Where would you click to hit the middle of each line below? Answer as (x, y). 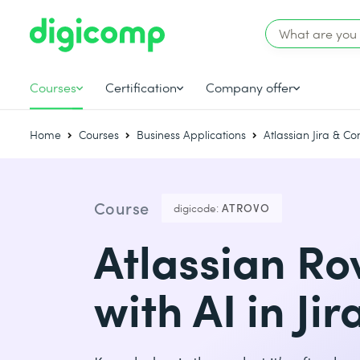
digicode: (196, 208)
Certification (141, 87)
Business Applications (192, 135)
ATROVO (245, 208)
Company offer (250, 87)
